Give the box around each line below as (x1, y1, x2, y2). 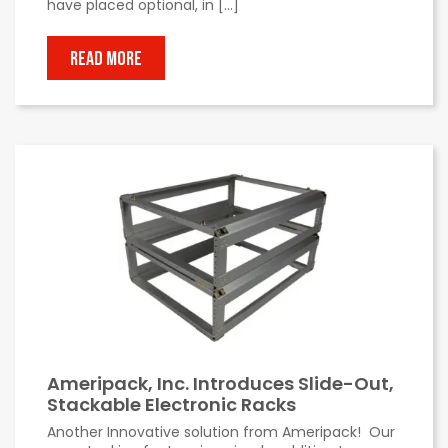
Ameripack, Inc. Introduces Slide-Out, (47, 370, 394, 396)
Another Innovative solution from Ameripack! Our (47, 421, 395, 442)
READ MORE (69, 46, 142, 71)
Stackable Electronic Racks (47, 391, 296, 417)
